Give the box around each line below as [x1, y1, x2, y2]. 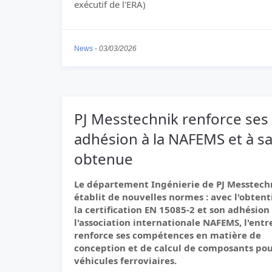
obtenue [74, 149, 133, 169]
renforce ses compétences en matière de [74, 229, 261, 241]
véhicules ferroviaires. [74, 254, 177, 267]
